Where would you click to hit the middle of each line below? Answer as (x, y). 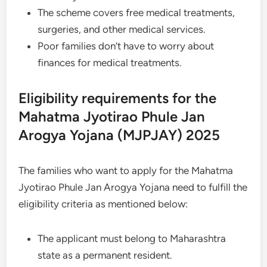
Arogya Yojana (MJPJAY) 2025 (119, 135)
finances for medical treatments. (111, 63)
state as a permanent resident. (105, 255)
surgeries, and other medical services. (123, 29)
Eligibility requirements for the (118, 98)
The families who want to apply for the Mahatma (126, 170)
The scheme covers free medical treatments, (136, 13)
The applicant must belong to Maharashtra (132, 238)
